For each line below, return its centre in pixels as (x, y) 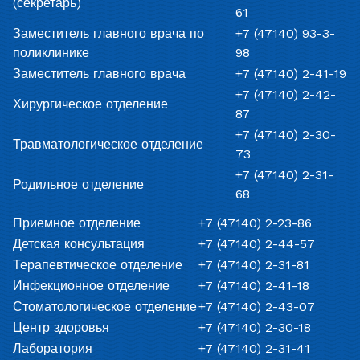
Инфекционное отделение (91, 286)
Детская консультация (79, 244)
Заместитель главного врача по (108, 33)
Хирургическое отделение (90, 104)
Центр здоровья (61, 327)
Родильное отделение (78, 184)
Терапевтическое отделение (98, 265)
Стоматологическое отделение (105, 307)
